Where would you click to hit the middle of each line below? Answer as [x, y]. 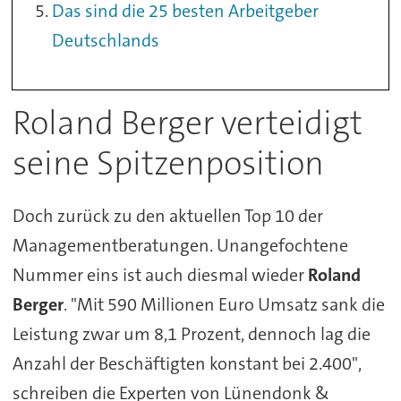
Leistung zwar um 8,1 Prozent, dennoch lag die [191, 334]
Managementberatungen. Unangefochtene [180, 246]
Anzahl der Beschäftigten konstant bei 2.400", [187, 364]
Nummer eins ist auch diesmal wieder [160, 275]
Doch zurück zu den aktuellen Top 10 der [167, 216]
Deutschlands [106, 40]
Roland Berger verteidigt [187, 123]
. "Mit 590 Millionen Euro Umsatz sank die [224, 305]
